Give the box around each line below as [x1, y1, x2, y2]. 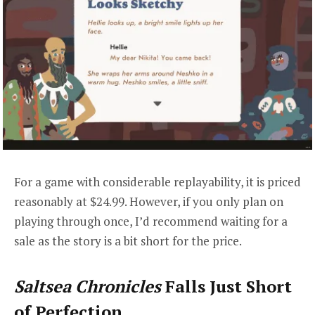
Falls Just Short [161, 274, 292, 297]
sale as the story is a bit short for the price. [14, 232, 244, 249]
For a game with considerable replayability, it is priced [14, 173, 301, 190]
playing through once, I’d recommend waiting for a [14, 212, 288, 229]
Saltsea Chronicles [14, 274, 161, 297]
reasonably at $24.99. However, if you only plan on [14, 193, 283, 210]
